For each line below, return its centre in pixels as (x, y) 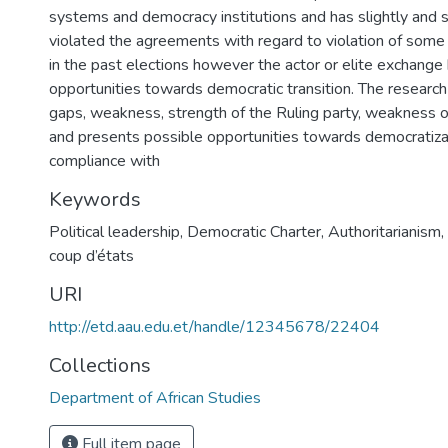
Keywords (95, 199)
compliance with (104, 161)
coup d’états (91, 256)
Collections (100, 365)
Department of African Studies (155, 398)
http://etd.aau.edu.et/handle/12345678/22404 (214, 327)
